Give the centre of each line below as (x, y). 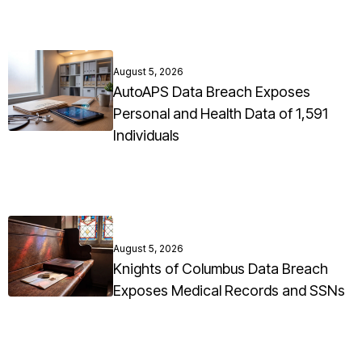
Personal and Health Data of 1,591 (221, 114)
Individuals (146, 136)
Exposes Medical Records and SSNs (229, 291)
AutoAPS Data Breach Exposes (212, 92)
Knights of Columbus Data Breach (221, 269)
